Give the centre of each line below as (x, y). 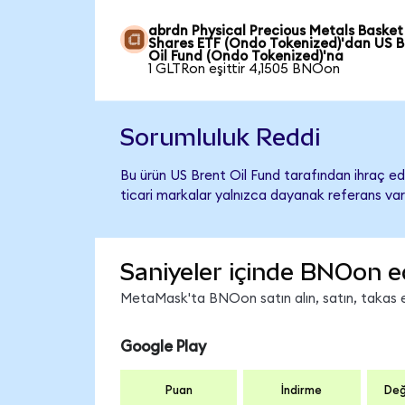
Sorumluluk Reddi (220, 137)
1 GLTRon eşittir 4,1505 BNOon (245, 69)
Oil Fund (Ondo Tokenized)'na (246, 56)
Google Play (163, 346)
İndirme (302, 391)
